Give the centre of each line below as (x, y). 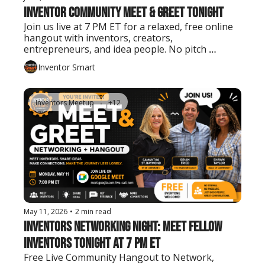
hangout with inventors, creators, (98, 38)
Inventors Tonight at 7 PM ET (92, 243)
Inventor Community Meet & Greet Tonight (124, 13)
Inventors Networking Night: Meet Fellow (123, 227)
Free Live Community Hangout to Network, (119, 257)
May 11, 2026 (46, 211)
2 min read (93, 211)
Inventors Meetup (65, 103)
